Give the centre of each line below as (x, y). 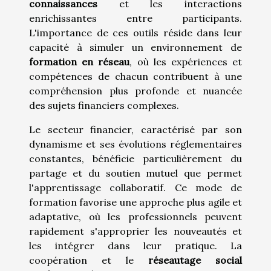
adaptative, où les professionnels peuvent (135, 217)
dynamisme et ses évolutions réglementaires (135, 144)
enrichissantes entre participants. (135, 18)
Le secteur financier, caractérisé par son (135, 130)
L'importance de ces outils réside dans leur (135, 33)
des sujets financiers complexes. (104, 106)
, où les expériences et (186, 62)
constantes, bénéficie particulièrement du (135, 159)
